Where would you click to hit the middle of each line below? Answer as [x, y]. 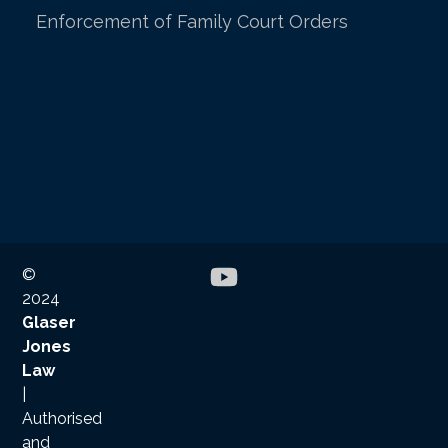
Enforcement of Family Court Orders [191, 21]
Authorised [62, 419]
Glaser [49, 323]
